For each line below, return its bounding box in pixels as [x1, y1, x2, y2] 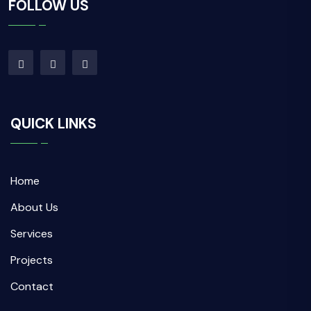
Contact [10, 279, 53, 294]
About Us [10, 200, 58, 215]
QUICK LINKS [10, 115, 96, 133]
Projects [10, 253, 53, 267]
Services [10, 226, 53, 241]
